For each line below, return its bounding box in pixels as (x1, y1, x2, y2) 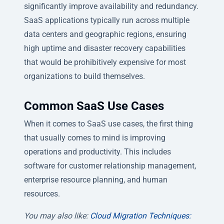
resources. (24, 188, 60, 198)
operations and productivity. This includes (24, 146, 171, 156)
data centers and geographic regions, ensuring (24, 29, 186, 39)
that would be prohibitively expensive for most (24, 57, 186, 67)
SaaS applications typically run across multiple (24, 15, 189, 25)
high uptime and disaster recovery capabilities (24, 43, 185, 53)
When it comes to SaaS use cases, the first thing (24, 118, 193, 128)
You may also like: (24, 210, 90, 220)
